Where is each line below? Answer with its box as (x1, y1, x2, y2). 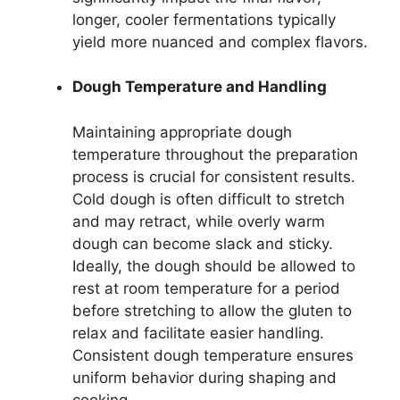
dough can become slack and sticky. (72, 234, 333, 253)
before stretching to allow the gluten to (72, 301, 352, 320)
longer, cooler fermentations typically (72, 10, 336, 29)
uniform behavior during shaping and (72, 368, 337, 387)
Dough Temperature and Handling (72, 78, 327, 96)
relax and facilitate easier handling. (72, 323, 324, 342)
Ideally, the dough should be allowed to (72, 256, 355, 275)
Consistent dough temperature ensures (72, 346, 354, 364)
